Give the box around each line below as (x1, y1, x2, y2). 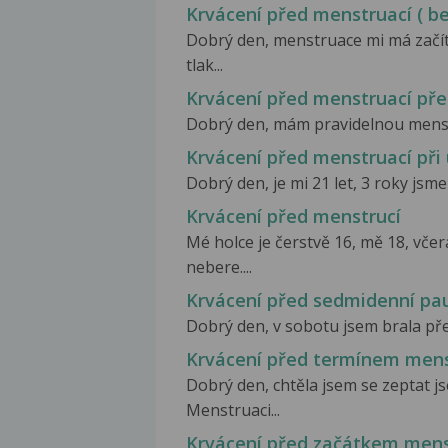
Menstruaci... (186, 399, 280, 422)
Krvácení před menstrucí (186, 203, 401, 228)
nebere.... (186, 255, 252, 278)
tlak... (186, 53, 223, 76)
